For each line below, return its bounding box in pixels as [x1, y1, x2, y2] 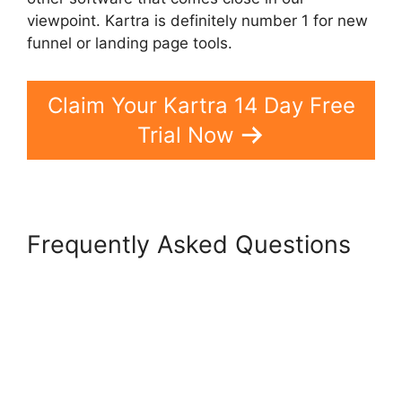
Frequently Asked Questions [27, 229, 351, 259]
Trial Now [137, 121, 234, 148]
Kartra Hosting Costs [27, 258, 267, 288]
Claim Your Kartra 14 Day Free [47, 92, 355, 118]
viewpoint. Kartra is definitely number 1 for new [27, 12, 368, 31]
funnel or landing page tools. [27, 34, 232, 53]
